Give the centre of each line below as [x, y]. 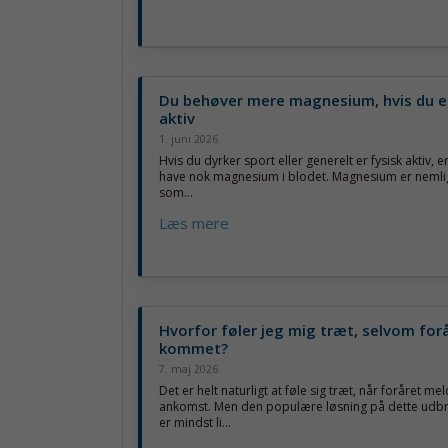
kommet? [193, 348]
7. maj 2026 [188, 369]
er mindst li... [195, 423]
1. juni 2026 [188, 139]
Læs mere [194, 223]
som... [176, 192]
